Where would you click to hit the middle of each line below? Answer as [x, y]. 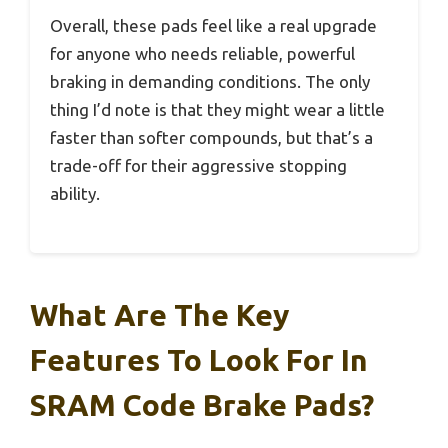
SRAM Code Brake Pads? [202, 405]
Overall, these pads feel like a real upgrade [213, 25]
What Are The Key [159, 315]
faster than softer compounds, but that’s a [211, 137]
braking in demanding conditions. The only [210, 81]
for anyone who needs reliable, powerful [202, 53]
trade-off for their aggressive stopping [198, 165]
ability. [75, 193]
